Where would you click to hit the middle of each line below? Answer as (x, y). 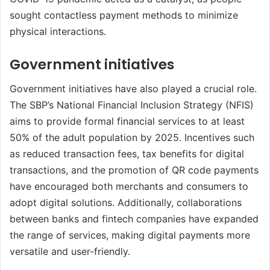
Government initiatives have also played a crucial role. (133, 89)
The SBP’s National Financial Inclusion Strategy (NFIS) (132, 105)
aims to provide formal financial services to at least (127, 121)
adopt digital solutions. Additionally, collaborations (126, 203)
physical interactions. (58, 31)
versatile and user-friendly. (70, 252)
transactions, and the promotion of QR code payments (134, 170)
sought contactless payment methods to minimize (124, 15)
